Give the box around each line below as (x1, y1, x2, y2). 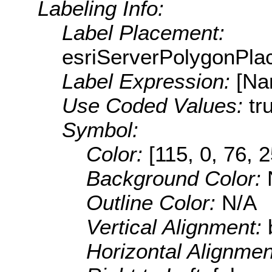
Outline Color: (86, 191, 222, 215)
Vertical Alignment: (86, 215, 268, 239)
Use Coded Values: (62, 93, 249, 118)
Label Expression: (62, 69, 236, 93)
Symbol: (62, 118, 138, 142)
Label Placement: (62, 21, 225, 45)
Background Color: (86, 166, 267, 191)
